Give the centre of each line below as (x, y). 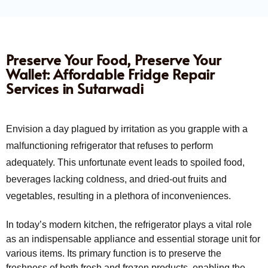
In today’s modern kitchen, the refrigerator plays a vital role (129, 224)
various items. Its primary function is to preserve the (114, 253)
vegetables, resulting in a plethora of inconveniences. (118, 196)
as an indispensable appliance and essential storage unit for (133, 239)
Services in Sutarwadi (75, 88)
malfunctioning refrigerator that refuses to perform (109, 145)
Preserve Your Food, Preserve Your (114, 59)
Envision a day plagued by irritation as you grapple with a (127, 129)
